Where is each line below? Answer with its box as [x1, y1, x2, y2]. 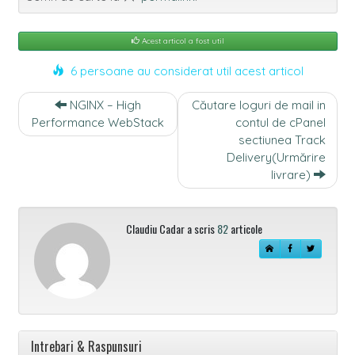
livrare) [270, 167, 314, 183]
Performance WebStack [31, 115, 164, 131]
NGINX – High [66, 97, 141, 113]
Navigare [177, 92, 227, 108]
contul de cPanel [235, 115, 326, 131]
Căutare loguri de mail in [191, 97, 326, 113]
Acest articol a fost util [141, 36, 224, 47]
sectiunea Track [238, 132, 326, 148]
